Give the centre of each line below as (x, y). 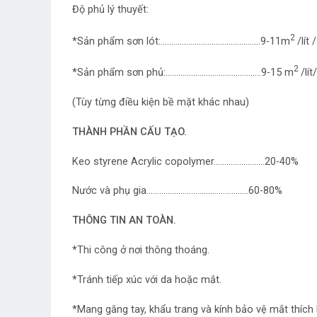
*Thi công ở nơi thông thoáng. (141, 250)
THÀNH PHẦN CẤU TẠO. (129, 132)
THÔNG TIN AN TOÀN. (124, 221)
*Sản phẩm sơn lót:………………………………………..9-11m (181, 41)
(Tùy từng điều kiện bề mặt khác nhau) (161, 102)
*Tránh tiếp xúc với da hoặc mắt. (147, 279)
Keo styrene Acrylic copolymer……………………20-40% (185, 161)
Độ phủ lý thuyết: (110, 9)
